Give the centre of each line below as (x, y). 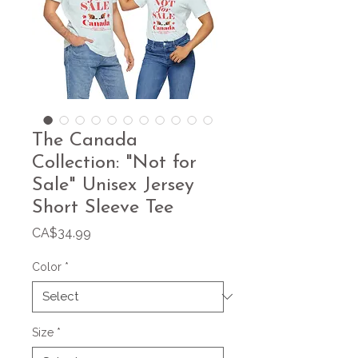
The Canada (85, 140)
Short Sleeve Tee (103, 207)
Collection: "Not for (114, 163)
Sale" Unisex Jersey (113, 185)
